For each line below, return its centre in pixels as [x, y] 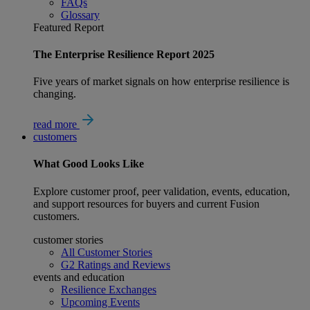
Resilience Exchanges [109, 289]
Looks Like [116, 164]
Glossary [80, 15]
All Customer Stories [107, 252]
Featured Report [69, 27]
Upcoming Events [100, 302]
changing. [55, 94]
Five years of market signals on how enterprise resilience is [161, 82]
